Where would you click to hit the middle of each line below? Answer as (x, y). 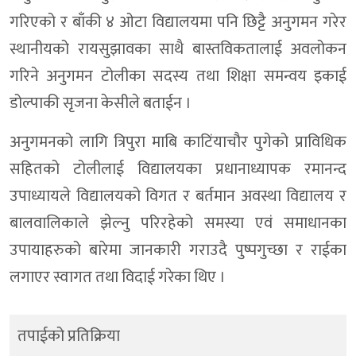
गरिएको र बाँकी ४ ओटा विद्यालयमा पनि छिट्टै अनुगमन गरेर (178, 23)
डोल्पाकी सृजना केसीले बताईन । (101, 104)
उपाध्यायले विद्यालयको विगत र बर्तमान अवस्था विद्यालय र (178, 197)
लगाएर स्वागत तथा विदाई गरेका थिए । (118, 278)
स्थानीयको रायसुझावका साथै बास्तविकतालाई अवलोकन (178, 50)
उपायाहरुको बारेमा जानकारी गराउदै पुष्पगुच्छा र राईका (178, 251)
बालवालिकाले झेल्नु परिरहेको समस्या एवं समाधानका (178, 224)
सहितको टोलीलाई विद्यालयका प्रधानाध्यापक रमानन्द (178, 170)
